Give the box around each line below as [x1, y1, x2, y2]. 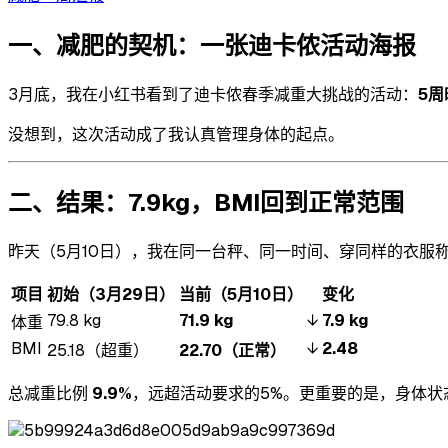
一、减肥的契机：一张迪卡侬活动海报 [8, 30, 416, 62]
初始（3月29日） [47, 283, 175, 305]
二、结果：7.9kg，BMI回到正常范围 [8, 187, 404, 219]
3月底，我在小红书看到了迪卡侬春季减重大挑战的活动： [8, 84, 418, 106]
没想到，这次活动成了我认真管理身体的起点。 [8, 124, 344, 146]
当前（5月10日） [179, 283, 303, 305]
